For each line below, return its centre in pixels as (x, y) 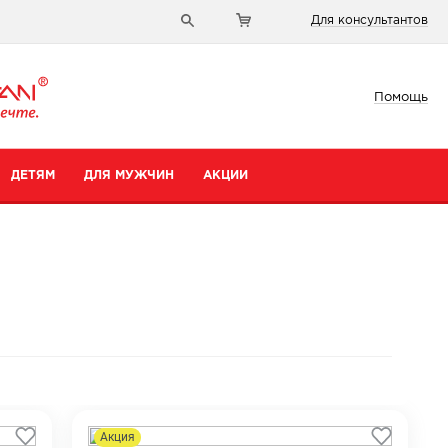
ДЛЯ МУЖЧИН (128, 175)
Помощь (400, 97)
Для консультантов (369, 20)
